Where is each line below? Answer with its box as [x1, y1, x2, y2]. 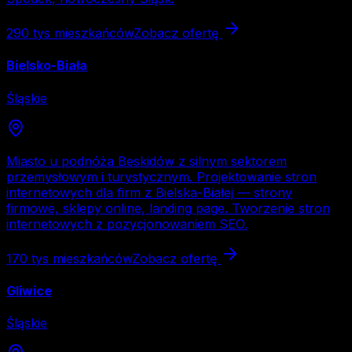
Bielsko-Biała [6, 57, 87, 74]
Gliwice [6, 283, 52, 299]
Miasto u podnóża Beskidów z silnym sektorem [6, 152, 287, 169]
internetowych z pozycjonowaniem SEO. [6, 215, 247, 232]
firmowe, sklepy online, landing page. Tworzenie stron [6, 200, 330, 216]
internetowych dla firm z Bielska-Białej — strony [6, 184, 292, 200]
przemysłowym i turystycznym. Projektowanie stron [6, 168, 317, 185]
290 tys [6, 25, 50, 42]
